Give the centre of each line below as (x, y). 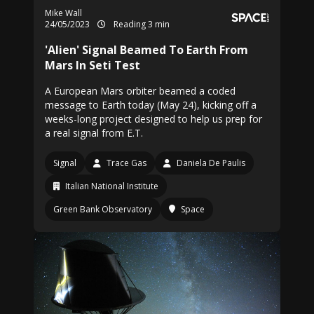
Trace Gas (127, 163)
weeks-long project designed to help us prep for (153, 119)
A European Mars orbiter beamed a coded (140, 91)
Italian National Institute (112, 186)
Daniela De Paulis (211, 163)
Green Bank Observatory (103, 209)
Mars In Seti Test (93, 65)
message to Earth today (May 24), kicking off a (151, 105)
